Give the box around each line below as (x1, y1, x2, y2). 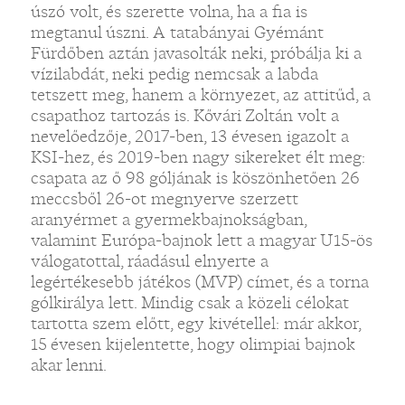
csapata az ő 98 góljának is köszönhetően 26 (30, 166, 360, 189)
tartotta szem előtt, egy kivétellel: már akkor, (30, 312, 361, 334)
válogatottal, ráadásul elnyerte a (30, 250, 268, 272)
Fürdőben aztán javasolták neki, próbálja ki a (30, 42, 362, 64)
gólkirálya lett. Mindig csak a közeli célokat (30, 291, 349, 314)
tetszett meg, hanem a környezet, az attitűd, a (30, 83, 371, 106)
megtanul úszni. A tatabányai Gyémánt (30, 21, 324, 43)
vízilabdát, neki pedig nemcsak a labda (30, 62, 318, 85)
